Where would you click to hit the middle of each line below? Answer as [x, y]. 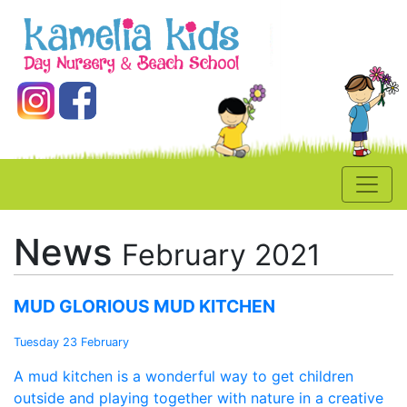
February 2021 [221, 255]
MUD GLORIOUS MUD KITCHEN [144, 307]
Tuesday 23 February [71, 342]
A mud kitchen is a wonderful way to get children [184, 377]
